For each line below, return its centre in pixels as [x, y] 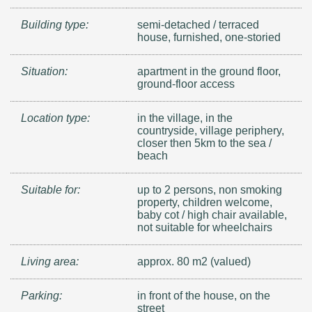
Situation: [44, 71]
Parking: [41, 295]
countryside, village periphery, [211, 130]
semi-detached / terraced [198, 24]
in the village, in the [185, 118]
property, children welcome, [205, 202]
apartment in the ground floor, [209, 71]
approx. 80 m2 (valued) [194, 261]
